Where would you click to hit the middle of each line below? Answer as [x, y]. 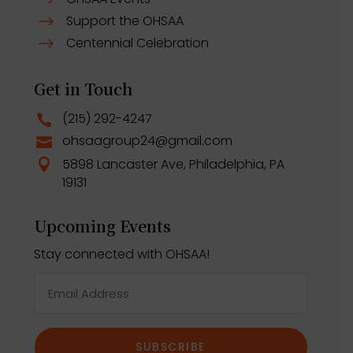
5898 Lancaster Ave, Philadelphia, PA [174, 164]
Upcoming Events [103, 225]
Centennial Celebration [138, 43]
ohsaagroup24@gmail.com [148, 140]
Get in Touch [84, 88]
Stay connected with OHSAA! [122, 254]
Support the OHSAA [125, 20]
